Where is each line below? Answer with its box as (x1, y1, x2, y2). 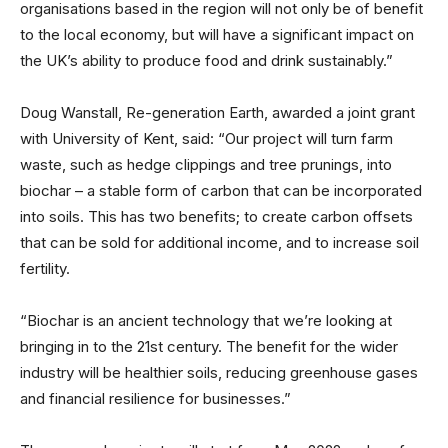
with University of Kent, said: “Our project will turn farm (20, 129, 393, 148)
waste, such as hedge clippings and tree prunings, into (20, 155, 392, 174)
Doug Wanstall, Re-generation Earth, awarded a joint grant (20, 103, 415, 122)
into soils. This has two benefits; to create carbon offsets (20, 207, 413, 226)
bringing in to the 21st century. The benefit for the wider (20, 337, 398, 356)
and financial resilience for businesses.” (20, 389, 291, 408)
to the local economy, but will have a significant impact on (20, 25, 414, 44)
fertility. (20, 259, 70, 278)
